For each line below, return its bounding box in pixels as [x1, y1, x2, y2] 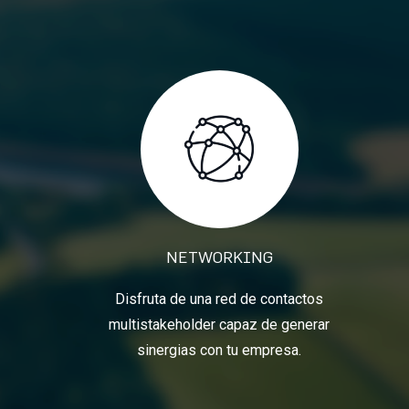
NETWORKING [165, 246, 273, 267]
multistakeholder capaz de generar [109, 315, 330, 333]
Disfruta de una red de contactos [115, 289, 323, 308]
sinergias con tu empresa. [137, 341, 301, 359]
